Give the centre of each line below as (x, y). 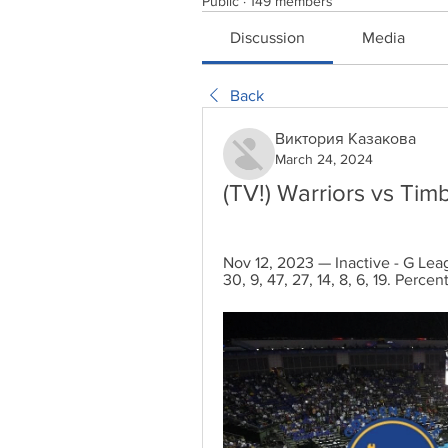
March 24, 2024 (324, 159)
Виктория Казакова (345, 138)
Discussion (268, 37)
